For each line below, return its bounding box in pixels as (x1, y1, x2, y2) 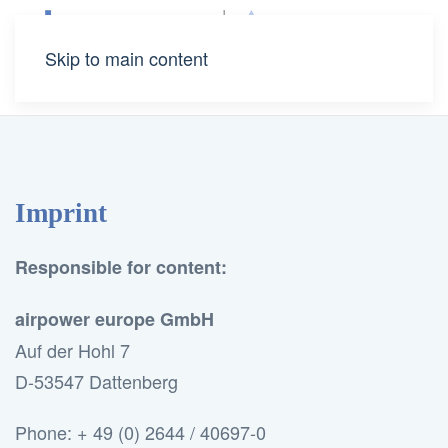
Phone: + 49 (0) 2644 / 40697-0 (15, 419, 266, 445)
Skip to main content (45, 45, 208, 71)
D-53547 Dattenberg (15, 368, 178, 394)
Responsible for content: (15, 254, 227, 280)
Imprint (15, 198, 107, 228)
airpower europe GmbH (15, 306, 214, 332)
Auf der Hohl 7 (15, 337, 130, 363)
